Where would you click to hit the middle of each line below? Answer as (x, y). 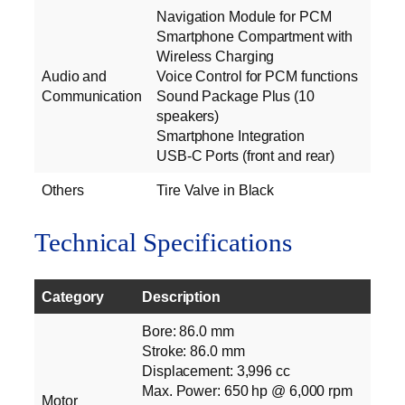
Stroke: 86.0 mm (193, 350)
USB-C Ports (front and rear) (246, 156)
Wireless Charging (216, 57)
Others (63, 190)
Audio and (75, 76)
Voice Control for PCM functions (257, 76)
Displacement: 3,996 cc (216, 370)
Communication (92, 96)
